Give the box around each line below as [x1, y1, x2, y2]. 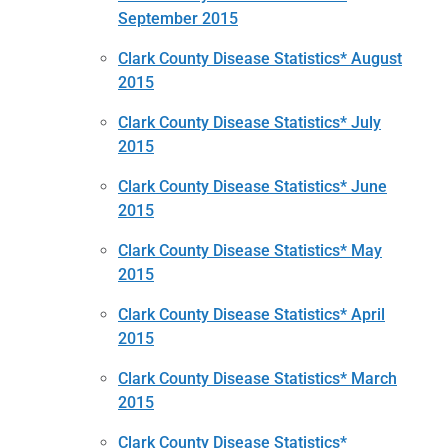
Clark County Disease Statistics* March [118, 368, 397, 388]
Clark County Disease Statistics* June [118, 176, 387, 196]
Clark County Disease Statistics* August [118, 48, 402, 68]
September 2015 [118, 8, 238, 28]
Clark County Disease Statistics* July [118, 112, 381, 132]
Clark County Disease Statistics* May [118, 240, 382, 260]
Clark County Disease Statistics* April [118, 304, 385, 324]
